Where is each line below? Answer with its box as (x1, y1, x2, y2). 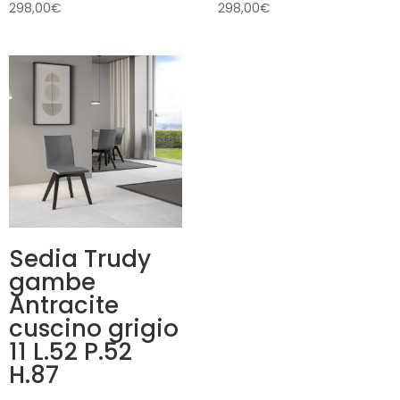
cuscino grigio (9, 312, 179, 346)
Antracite (9, 289, 119, 322)
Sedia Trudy (9, 243, 151, 276)
